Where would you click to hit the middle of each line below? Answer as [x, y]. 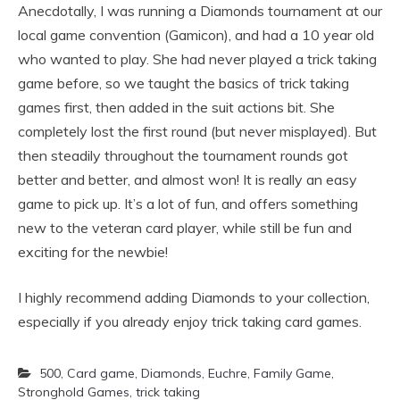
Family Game [292, 373]
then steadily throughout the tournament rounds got [183, 155]
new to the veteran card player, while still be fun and [185, 228]
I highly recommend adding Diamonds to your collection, [194, 297]
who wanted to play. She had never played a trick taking [197, 59]
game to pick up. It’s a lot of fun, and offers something [188, 204]
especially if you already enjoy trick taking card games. [190, 321]
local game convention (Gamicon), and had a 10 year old [196, 35]
